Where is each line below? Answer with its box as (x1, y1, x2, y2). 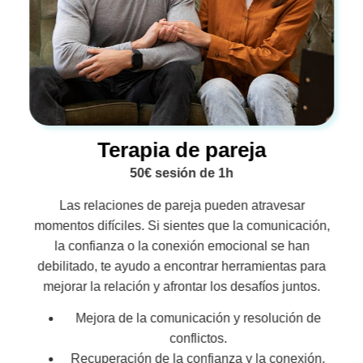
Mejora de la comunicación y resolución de (75, 311, 321, 326)
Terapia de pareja (97, 138, 266, 163)
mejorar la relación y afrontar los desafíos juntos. (43, 279, 320, 293)
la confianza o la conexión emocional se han (53, 238, 310, 253)
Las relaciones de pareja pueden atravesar (58, 198, 305, 212)
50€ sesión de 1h (130, 166, 233, 181)
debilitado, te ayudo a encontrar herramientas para (37, 258, 326, 273)
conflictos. (169, 331, 227, 346)
